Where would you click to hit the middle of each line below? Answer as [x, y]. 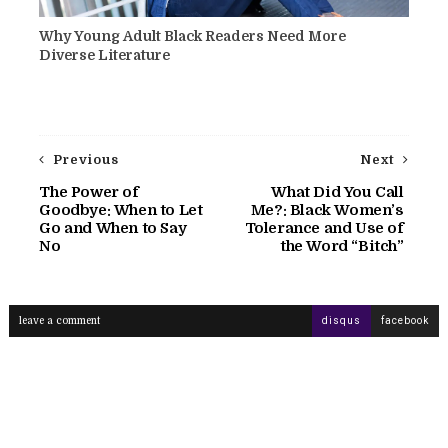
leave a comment [59, 320]
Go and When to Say [113, 227]
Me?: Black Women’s [327, 209]
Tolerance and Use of [324, 227]
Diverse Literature [105, 54]
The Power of [89, 191]
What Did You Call [337, 191]
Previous [86, 159]
